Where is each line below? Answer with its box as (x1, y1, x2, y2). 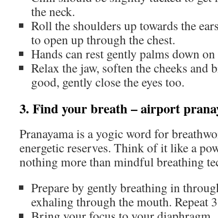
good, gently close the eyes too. (31, 73, 184, 90)
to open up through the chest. (31, 31, 175, 48)
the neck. (31, 2, 75, 19)
